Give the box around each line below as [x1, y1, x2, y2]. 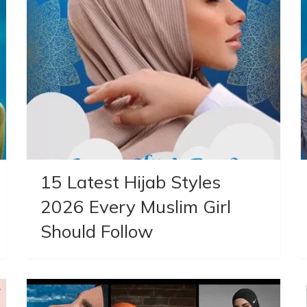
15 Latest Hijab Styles [40, 170, 221, 193]
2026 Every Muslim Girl [40, 195, 232, 218]
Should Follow [40, 219, 159, 243]
